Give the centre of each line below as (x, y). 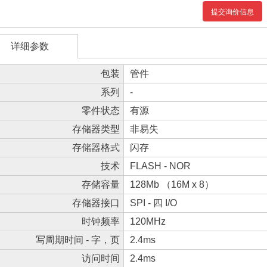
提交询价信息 (232, 12)
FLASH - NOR (160, 166)
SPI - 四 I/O (153, 203)
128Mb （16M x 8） (172, 184)
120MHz (148, 221)
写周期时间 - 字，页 (78, 240)
